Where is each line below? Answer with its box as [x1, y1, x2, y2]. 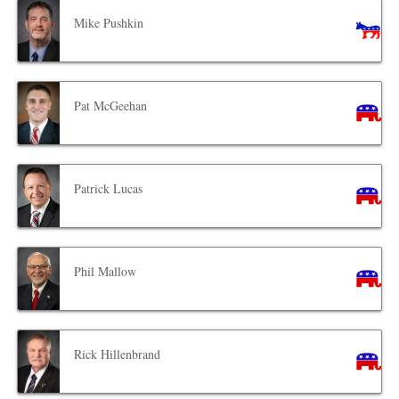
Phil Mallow [74, 262, 137, 280]
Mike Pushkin [74, 13, 144, 31]
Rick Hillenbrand [74, 345, 161, 362]
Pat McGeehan [74, 96, 148, 114]
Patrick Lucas [74, 179, 143, 197]
